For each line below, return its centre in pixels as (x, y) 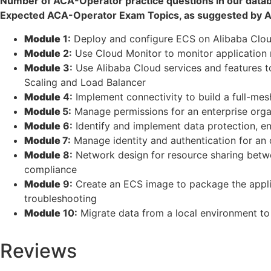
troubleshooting (60, 198)
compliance (51, 169)
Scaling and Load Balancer (85, 82)
